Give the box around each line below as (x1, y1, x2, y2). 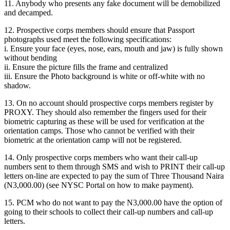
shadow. (4, 81, 31, 90)
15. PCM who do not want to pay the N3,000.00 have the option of (4, 198, 222, 207)
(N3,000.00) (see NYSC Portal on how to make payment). (4, 180, 194, 189)
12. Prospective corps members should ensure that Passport (4, 25, 195, 34)
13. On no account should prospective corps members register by (4, 98, 214, 107)
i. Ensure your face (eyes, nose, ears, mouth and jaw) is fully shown (4, 44, 223, 53)
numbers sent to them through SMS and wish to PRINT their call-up (4, 162, 225, 171)
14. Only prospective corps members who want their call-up (4, 152, 198, 162)
